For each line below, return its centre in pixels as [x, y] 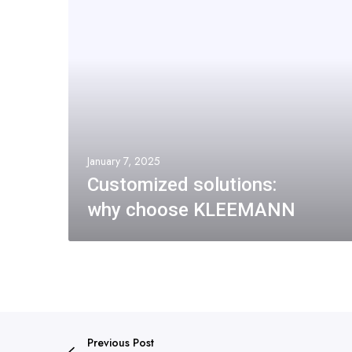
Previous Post [121, 342]
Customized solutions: [182, 184]
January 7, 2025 [124, 161]
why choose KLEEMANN [191, 209]
